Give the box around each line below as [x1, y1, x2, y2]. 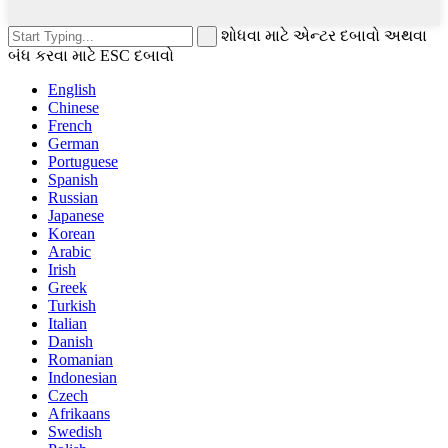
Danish [48, 332, 93, 350]
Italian [48, 314, 87, 332]
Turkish [48, 296, 96, 314]
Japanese [48, 206, 104, 224]
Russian [48, 188, 98, 206]
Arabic [48, 242, 91, 260]
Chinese [48, 98, 99, 116]
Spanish [48, 170, 98, 188]
